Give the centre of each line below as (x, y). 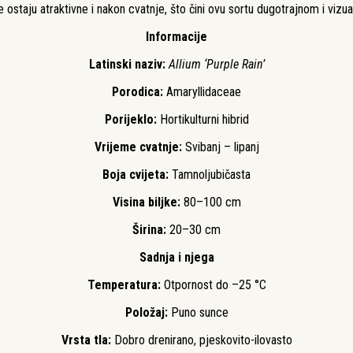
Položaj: (148, 312)
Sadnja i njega (176, 257)
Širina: (151, 229)
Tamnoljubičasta (211, 174)
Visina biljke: (148, 202)
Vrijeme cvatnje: (138, 147)
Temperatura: (125, 284)
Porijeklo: (132, 119)
